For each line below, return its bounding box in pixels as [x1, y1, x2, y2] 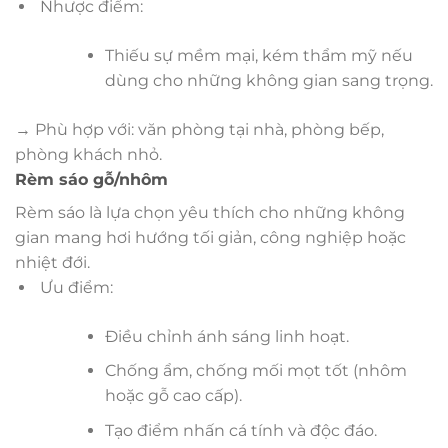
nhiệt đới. [15, 252, 90, 272]
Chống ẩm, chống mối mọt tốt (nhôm [104, 361, 407, 381]
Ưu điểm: [35, 277, 113, 297]
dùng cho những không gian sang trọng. [104, 70, 433, 90]
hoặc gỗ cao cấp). [104, 386, 242, 406]
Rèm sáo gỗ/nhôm [15, 169, 168, 189]
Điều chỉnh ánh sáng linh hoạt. [104, 326, 349, 346]
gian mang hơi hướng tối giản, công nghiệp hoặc [15, 227, 406, 247]
